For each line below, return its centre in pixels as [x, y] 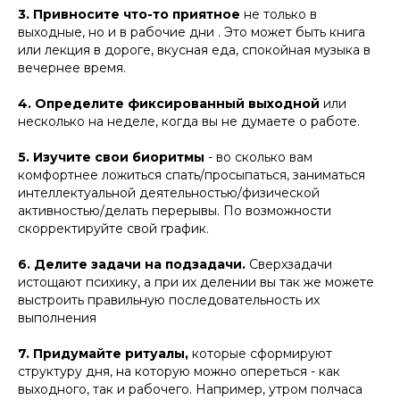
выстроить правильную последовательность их [169, 300]
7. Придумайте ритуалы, [103, 354]
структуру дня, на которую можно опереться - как [179, 371]
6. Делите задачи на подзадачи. [132, 264]
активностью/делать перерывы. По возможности [175, 211]
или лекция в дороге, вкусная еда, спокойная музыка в [194, 50]
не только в [279, 14]
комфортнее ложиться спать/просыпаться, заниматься [192, 175]
